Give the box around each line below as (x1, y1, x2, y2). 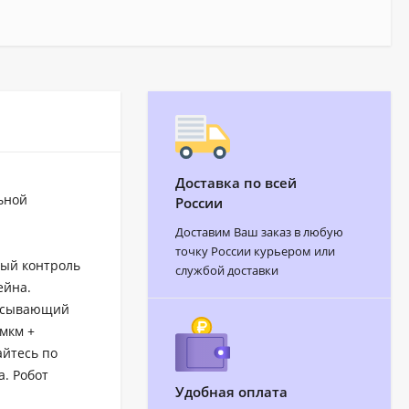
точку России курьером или (175, 243, 335, 259)
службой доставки (175, 262, 278, 278)
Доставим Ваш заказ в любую (175, 224, 343, 240)
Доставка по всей (175, 173, 297, 192)
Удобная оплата (175, 382, 288, 401)
